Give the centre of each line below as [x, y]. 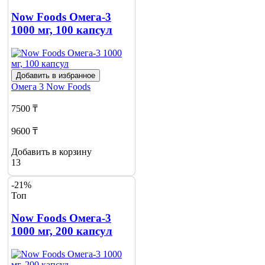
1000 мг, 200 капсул [62, 231]
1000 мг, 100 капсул [62, 30]
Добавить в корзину [51, 152]
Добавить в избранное [56, 76]
